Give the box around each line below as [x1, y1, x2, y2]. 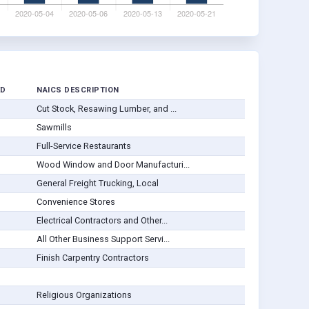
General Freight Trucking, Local [36, 178, 159, 189]
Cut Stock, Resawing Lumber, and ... [36, 103, 177, 114]
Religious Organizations [36, 290, 132, 301]
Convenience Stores [36, 197, 115, 208]
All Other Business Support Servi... [36, 234, 170, 245]
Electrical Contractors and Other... [36, 215, 168, 226]
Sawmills [36, 122, 72, 133]
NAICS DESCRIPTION [37, 86, 119, 95]
